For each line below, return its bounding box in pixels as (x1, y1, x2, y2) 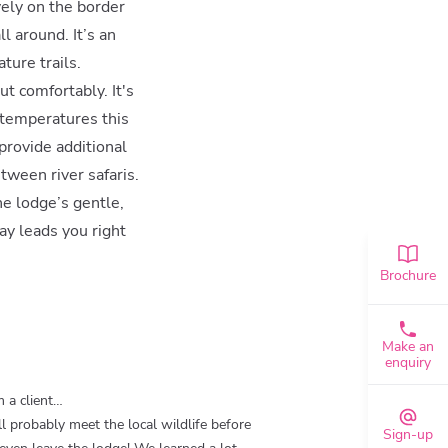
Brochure (380, 266, 436, 285)
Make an (382, 336, 434, 356)
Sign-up (383, 424, 433, 444)
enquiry (385, 352, 431, 372)
